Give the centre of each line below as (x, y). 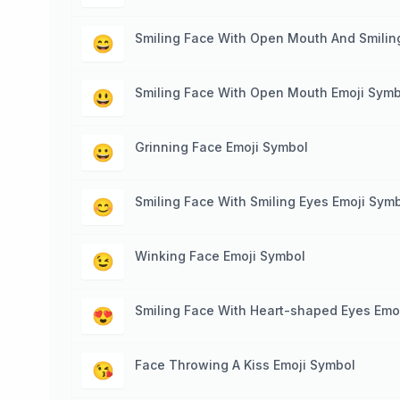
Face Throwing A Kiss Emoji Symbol (245, 365)
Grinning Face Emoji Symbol (221, 147)
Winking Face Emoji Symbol (220, 256)
